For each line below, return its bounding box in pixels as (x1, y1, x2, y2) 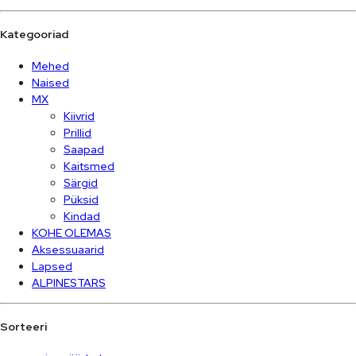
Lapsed (32, 258, 72, 273)
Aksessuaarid (32, 242, 104, 257)
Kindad (64, 208, 100, 223)
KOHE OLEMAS (32, 225, 111, 240)
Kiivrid (64, 108, 95, 123)
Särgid (64, 175, 98, 190)
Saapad (64, 141, 104, 157)
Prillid (64, 125, 91, 140)
